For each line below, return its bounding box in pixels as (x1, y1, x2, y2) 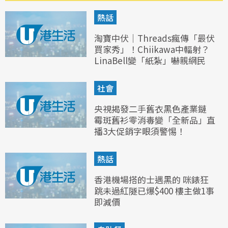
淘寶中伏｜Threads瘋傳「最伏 (94, 31, 215, 44)
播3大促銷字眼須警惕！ (94, 124, 185, 137)
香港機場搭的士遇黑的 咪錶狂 (94, 173, 209, 186)
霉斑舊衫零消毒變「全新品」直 (94, 113, 215, 126)
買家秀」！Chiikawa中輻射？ (94, 42, 210, 55)
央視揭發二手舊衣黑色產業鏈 (94, 102, 207, 115)
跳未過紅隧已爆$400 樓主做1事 (94, 184, 214, 197)
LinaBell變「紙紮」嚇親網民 (94, 53, 206, 67)
